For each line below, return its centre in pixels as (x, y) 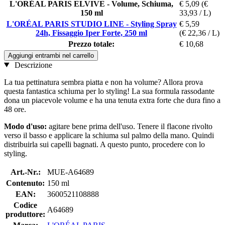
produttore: (25, 214)
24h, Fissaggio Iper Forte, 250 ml (91, 33)
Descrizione (32, 65)
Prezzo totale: (91, 44)
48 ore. (15, 109)
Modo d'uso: (25, 126)
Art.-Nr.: (25, 172)
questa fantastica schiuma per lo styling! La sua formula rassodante (109, 91)
